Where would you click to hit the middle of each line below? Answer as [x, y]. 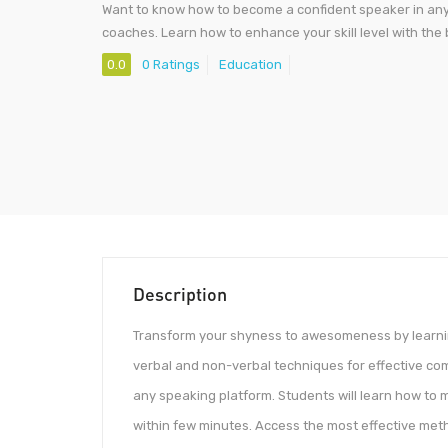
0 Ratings [171, 65]
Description [180, 294]
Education [250, 65]
